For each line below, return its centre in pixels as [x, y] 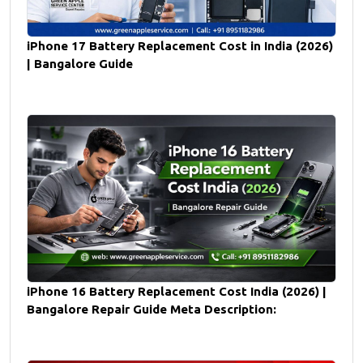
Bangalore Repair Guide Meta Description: [152, 309]
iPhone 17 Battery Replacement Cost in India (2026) [180, 45]
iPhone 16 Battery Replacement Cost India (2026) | [177, 291]
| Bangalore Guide [80, 63]
